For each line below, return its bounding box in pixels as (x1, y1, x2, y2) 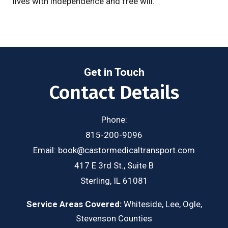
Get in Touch (83, 66, 145, 78)
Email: (33, 145, 58, 155)
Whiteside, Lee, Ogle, (121, 198, 202, 209)
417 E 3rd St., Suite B (74, 160, 154, 170)
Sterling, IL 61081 (80, 175, 148, 186)
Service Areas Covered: (26, 198, 122, 209)
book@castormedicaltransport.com (58, 145, 195, 155)
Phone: (101, 114, 127, 125)
